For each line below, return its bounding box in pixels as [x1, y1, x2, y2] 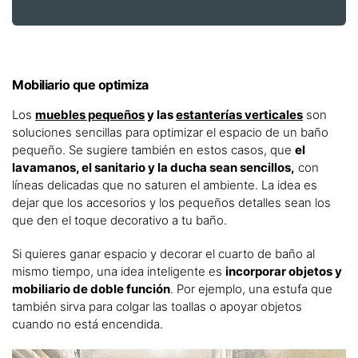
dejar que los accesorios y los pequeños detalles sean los [12, 195, 331, 211]
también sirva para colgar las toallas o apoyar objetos [12, 299, 302, 315]
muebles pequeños [35, 107, 145, 123]
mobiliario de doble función [12, 281, 170, 297]
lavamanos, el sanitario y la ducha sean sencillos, [12, 160, 295, 176]
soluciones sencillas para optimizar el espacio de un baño [12, 125, 328, 141]
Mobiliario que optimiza [12, 77, 149, 93]
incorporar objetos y [225, 264, 342, 280]
